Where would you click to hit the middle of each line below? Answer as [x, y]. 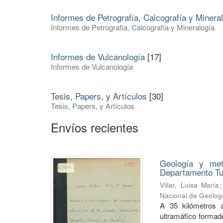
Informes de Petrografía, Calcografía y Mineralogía [133, 27]
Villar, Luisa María [190, 185]
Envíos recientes [95, 127]
